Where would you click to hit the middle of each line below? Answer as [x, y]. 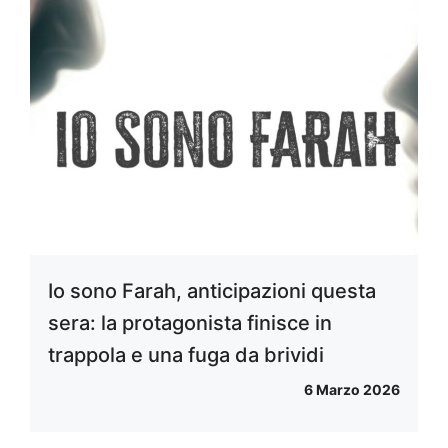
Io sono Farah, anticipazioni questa [212, 290]
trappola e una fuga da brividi [186, 354]
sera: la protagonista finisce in [190, 322]
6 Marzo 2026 [352, 389]
